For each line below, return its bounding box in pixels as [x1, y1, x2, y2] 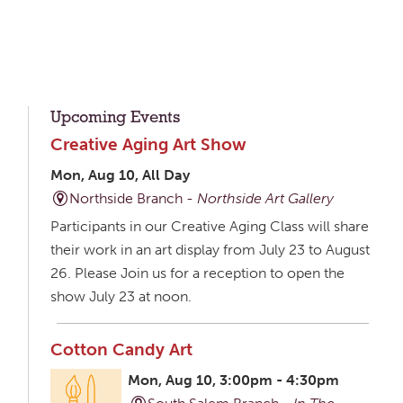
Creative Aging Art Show [49, 134, 246, 156]
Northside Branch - [69, 190, 198, 208]
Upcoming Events [49, 110, 180, 128]
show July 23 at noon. [49, 288, 192, 306]
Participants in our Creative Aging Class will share [49, 218, 369, 236]
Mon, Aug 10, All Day [49, 166, 190, 184]
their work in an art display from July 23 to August [49, 241, 370, 259]
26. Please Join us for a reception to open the [49, 264, 345, 282]
